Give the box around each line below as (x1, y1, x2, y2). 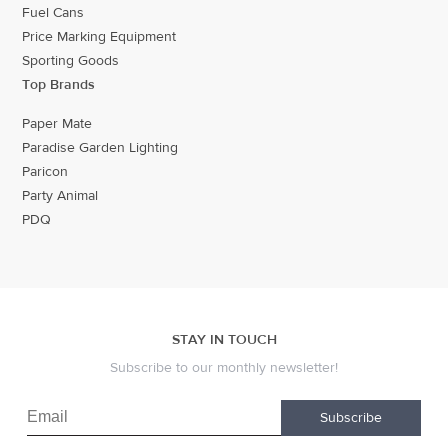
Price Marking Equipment (22, 28, 177, 46)
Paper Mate (22, 115, 93, 133)
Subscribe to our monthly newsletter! (109, 359, 338, 377)
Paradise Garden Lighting (22, 139, 179, 157)
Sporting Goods (22, 52, 120, 70)
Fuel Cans (22, 4, 85, 22)
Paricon (22, 163, 69, 181)
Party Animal (22, 187, 99, 205)
